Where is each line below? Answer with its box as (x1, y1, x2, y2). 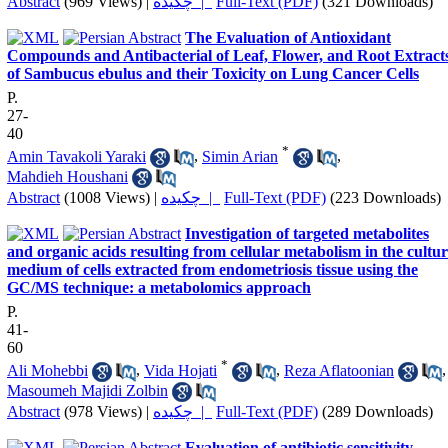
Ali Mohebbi (7, 361, 88, 379)
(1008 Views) (64, 189, 150, 207)
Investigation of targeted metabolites (185, 225, 429, 243)
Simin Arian (202, 147, 278, 165)
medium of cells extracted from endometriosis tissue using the (7, 261, 418, 279)
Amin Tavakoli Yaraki (7, 147, 146, 165)
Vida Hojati (144, 361, 217, 379)
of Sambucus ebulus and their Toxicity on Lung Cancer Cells (7, 65, 419, 83)
